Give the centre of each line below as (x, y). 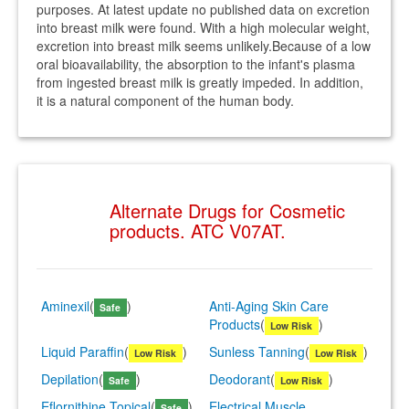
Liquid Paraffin (83, 351)
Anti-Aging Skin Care (269, 306)
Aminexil (65, 306)
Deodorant (240, 379)
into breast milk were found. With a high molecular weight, (203, 27)
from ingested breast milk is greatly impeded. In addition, (200, 82)
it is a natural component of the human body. (165, 100)
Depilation (70, 379)
